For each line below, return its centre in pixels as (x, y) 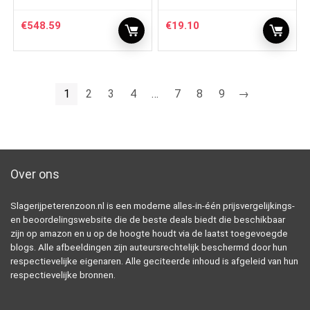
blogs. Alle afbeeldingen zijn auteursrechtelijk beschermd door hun (149, 247)
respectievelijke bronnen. (63, 275)
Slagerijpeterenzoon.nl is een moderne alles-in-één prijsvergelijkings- (153, 206)
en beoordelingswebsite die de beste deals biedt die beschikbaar (148, 219)
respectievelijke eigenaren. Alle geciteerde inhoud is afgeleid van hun (154, 261)
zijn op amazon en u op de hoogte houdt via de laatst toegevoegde (149, 233)
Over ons (35, 174)
